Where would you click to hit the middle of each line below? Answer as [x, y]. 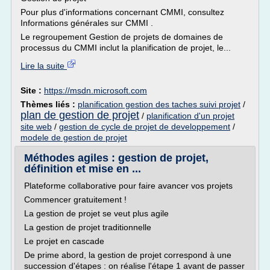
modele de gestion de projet [74, 137]
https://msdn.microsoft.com [96, 90]
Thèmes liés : [49, 104]
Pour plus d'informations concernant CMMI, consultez [122, 12]
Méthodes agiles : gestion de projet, [116, 158]
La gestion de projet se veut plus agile [96, 213]
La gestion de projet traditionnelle [88, 227]
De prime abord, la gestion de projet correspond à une [128, 255]
